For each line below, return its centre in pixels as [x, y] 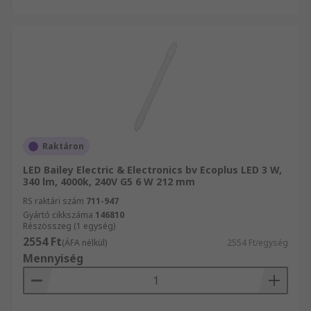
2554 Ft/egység [258, 243]
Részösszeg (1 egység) [69, 226]
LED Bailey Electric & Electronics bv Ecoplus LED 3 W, [152, 170]
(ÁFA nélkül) [84, 243]
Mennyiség [53, 258]
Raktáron [63, 146]
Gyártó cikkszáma [58, 215]
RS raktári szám [53, 201]
